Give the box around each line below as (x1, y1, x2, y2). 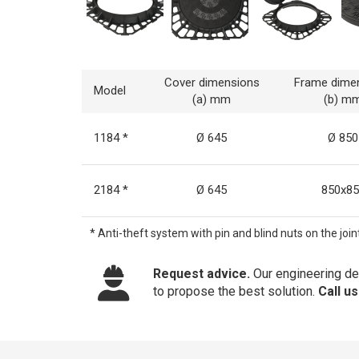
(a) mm (192, 91, 231, 107)
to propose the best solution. (153, 283, 318, 299)
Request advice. (153, 265, 253, 281)
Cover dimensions (163, 75, 260, 90)
